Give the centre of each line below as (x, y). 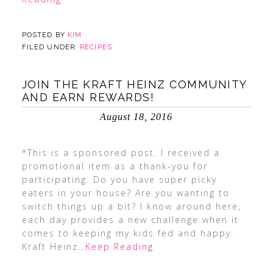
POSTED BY (44, 35)
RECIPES (96, 47)
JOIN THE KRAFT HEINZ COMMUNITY (134, 84)
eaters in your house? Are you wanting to (126, 193)
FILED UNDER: (51, 47)
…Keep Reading (115, 246)
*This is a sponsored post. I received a (121, 153)
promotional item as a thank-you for (115, 166)
